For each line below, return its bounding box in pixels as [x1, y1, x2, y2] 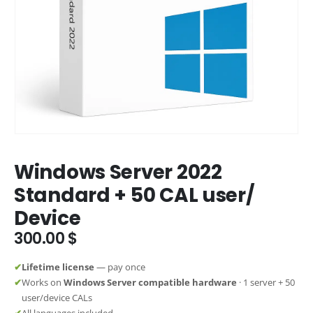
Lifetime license [22, 261, 94, 274]
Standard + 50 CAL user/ [14, 181, 255, 209]
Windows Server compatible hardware [64, 276, 237, 289]
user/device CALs [22, 291, 92, 305]
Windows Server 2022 [14, 158, 222, 186]
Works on [22, 276, 64, 289]
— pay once [94, 261, 145, 274]
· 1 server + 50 [237, 276, 295, 289]
